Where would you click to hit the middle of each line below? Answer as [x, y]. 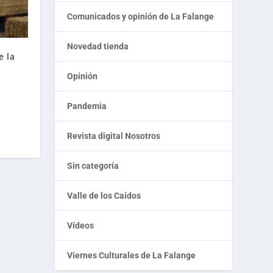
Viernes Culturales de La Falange [132, 256]
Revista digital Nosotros [114, 136]
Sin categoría [93, 166]
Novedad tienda [98, 47]
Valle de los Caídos [104, 196]
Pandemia [87, 106]
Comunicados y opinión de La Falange [141, 17]
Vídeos [81, 226]
